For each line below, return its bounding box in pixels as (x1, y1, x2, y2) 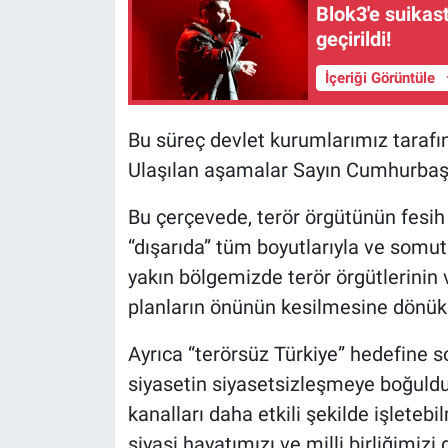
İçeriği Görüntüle (324, 69, 439, 88)
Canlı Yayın (53, 59, 145, 79)
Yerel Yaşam (53, 8, 153, 28)
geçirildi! (316, 26, 392, 51)
